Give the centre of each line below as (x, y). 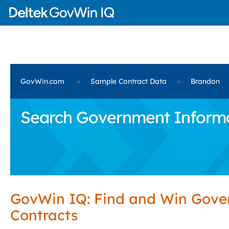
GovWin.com (42, 81)
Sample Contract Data (129, 81)
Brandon (205, 81)
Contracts (44, 215)
